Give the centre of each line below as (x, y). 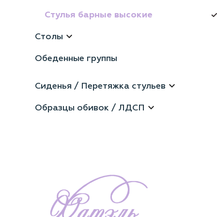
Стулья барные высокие (99, 15)
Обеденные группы (76, 58)
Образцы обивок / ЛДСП (90, 108)
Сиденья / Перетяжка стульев (100, 86)
